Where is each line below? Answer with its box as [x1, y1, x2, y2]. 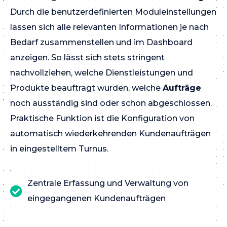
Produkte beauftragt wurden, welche [10, 83, 163, 93]
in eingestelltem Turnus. [10, 144, 108, 154]
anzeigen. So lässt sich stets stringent [10, 53, 165, 63]
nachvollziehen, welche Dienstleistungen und [10, 68, 193, 78]
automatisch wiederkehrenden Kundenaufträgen [10, 129, 211, 139]
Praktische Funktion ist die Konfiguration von [10, 113, 195, 124]
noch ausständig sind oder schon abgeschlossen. [10, 98, 212, 108]
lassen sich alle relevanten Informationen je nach [10, 22, 209, 32]
